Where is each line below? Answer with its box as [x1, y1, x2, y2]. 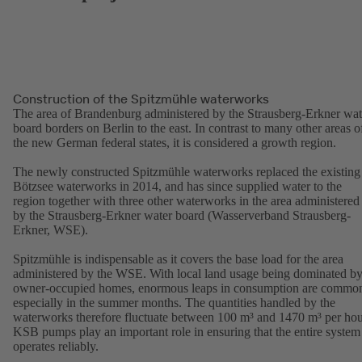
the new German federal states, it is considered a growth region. [13, 135, 336, 149]
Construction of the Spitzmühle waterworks [13, 90, 269, 107]
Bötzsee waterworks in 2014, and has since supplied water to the [13, 179, 342, 193]
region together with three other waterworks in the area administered [13, 193, 360, 208]
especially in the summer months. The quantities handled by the [13, 295, 335, 309]
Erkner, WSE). [13, 222, 88, 237]
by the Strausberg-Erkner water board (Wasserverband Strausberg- [13, 208, 351, 222]
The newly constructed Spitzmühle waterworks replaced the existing [13, 164, 360, 179]
